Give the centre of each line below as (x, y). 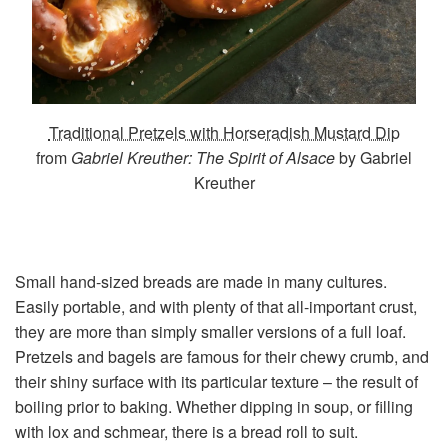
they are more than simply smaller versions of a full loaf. (210, 331)
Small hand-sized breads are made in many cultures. (201, 281)
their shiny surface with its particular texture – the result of (216, 381)
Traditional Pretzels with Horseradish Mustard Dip (224, 132)
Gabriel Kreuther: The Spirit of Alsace (203, 157)
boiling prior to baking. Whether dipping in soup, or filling (214, 406)
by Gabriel (373, 157)
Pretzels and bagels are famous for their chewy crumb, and (222, 356)
